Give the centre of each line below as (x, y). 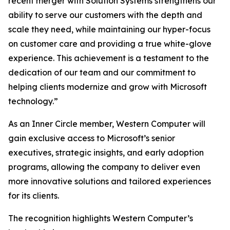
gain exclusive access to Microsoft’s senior (92, 138)
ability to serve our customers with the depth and (105, 15)
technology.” (33, 101)
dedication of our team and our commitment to (102, 72)
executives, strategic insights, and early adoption (106, 152)
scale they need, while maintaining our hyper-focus (109, 29)
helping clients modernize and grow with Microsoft (108, 87)
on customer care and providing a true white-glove (110, 44)
